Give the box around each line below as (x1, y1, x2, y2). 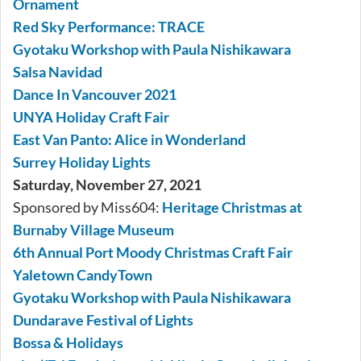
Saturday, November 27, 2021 (13, 176, 201, 194)
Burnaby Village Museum (13, 221, 174, 239)
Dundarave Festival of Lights (13, 311, 193, 330)
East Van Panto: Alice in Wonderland (13, 131, 246, 149)
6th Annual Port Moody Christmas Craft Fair (13, 243, 293, 262)
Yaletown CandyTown (13, 266, 152, 284)
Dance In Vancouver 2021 (13, 85, 176, 104)
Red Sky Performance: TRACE (13, 18, 205, 36)
